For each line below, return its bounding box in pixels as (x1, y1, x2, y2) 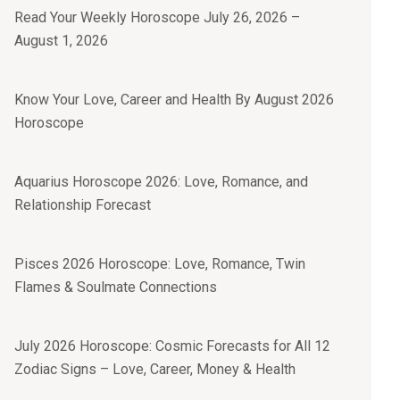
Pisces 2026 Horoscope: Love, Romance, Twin (14, 255, 305, 272)
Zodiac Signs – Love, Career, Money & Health (14, 361, 296, 378)
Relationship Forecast (14, 196, 151, 213)
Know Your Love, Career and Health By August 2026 (14, 91, 334, 108)
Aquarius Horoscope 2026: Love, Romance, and (14, 173, 308, 190)
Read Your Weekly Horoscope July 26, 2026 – (14, 9, 300, 26)
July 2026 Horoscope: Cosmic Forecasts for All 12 (14, 337, 330, 354)
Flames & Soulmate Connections (14, 279, 217, 296)
